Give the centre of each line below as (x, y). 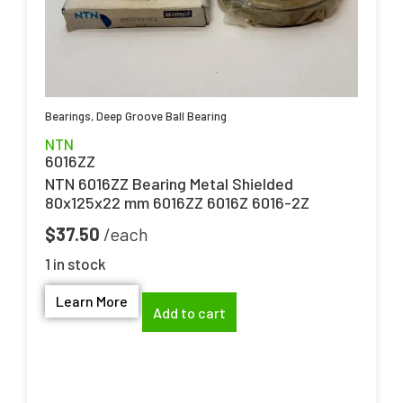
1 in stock (76, 264)
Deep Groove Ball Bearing (161, 116)
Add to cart (189, 312)
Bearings (68, 116)
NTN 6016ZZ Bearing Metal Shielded (169, 183)
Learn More (92, 301)
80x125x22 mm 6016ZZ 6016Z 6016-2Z (177, 202)
